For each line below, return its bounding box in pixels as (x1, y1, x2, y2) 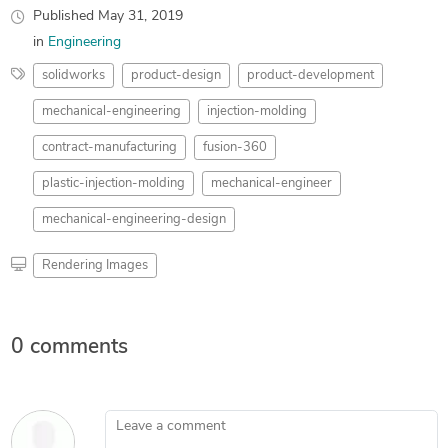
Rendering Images (41, 258, 148, 272)
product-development (246, 68, 374, 82)
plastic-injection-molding (41, 176, 185, 190)
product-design (130, 68, 221, 82)
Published (32, 8, 98, 24)
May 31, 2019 (97, 8, 183, 24)
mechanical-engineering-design (41, 212, 226, 226)
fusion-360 (202, 140, 267, 154)
